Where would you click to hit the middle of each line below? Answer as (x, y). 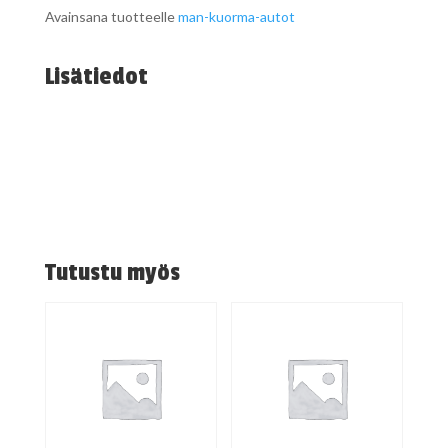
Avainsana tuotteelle (111, 17)
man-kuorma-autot (236, 17)
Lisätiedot (96, 77)
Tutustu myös (112, 273)
